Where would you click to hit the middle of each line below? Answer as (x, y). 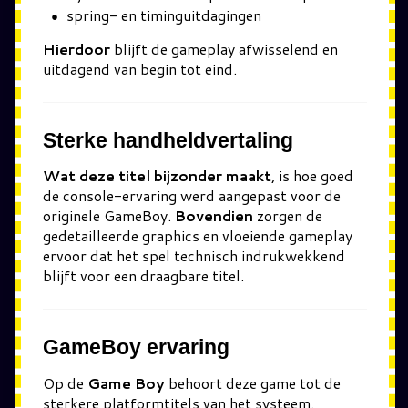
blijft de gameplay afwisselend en (224, 48)
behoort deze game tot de (253, 382)
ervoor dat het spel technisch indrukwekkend (194, 255)
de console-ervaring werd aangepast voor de (192, 195)
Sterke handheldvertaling (168, 140)
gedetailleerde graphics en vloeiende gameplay (198, 235)
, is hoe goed (312, 175)
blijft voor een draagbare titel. (143, 275)
